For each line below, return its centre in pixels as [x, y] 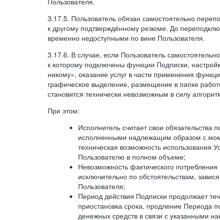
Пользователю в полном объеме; [132, 157]
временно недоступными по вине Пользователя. [126, 38]
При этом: [64, 110]
